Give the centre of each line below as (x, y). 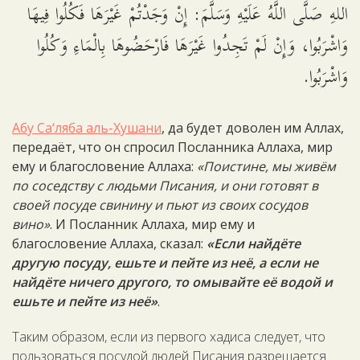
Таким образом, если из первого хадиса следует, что (169, 337)
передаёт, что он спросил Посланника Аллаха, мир (172, 147)
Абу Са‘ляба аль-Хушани (87, 128)
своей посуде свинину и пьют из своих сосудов (160, 205)
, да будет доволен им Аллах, (253, 128)
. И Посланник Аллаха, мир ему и (152, 224)
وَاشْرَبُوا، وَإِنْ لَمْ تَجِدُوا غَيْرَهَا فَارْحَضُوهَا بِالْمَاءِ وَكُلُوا (192, 47)
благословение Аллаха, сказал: (109, 243)
